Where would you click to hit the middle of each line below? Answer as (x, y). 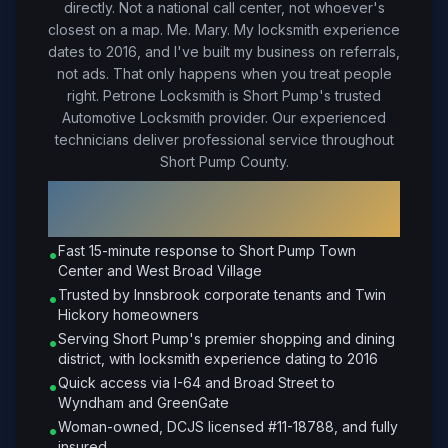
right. (85, 95)
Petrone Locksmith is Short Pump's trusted (242, 95)
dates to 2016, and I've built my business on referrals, (224, 51)
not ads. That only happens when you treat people (224, 73)
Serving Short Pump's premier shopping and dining (226, 338)
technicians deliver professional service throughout (224, 139)
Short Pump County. (224, 161)
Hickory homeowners (128, 314)
